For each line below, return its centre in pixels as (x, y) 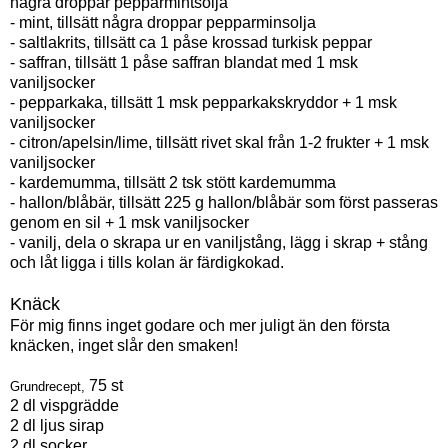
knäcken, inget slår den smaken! (124, 345)
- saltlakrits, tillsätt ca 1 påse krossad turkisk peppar (191, 42)
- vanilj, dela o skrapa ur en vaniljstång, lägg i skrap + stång (219, 242)
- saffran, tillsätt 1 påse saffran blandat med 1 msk (184, 62)
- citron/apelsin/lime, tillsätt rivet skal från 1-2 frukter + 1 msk (219, 142)
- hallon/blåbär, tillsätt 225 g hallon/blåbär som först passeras (224, 202)
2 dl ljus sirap (57, 425)
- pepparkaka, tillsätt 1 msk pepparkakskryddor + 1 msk (203, 102)
